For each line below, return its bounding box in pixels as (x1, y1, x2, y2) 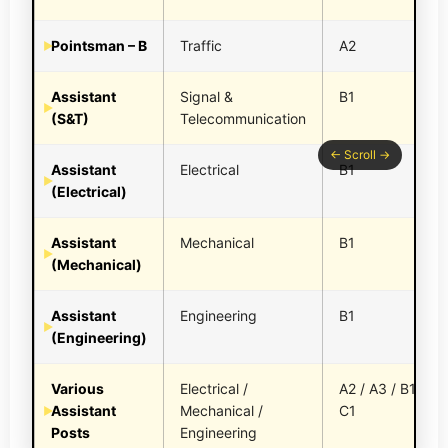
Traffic (180, 37, 222, 55)
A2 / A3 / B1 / (339, 380, 425, 398)
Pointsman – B (51, 37, 147, 55)
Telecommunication (180, 110, 306, 128)
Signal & (180, 88, 233, 106)
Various (51, 380, 104, 398)
